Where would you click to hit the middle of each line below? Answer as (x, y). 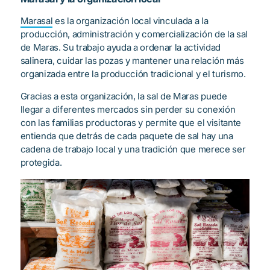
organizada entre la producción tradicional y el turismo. (133, 74)
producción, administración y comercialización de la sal (134, 34)
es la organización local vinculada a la (130, 21)
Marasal (36, 21)
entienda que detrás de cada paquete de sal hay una (127, 136)
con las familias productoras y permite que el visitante (130, 123)
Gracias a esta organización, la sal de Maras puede (124, 96)
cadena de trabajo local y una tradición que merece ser (133, 149)
